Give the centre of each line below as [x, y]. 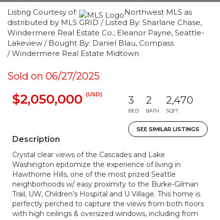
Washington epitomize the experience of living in [96, 165]
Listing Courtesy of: [43, 12]
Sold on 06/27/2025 [54, 76]
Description [36, 139]
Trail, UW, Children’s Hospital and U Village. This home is [106, 194]
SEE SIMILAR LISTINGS [168, 129]
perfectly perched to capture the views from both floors [108, 204]
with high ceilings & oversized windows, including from [105, 214]
